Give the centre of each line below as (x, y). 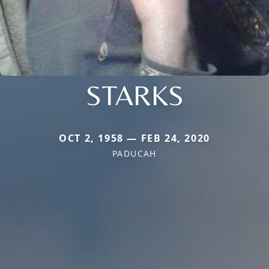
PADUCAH (134, 154)
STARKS (134, 95)
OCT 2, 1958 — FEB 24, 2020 (134, 138)
